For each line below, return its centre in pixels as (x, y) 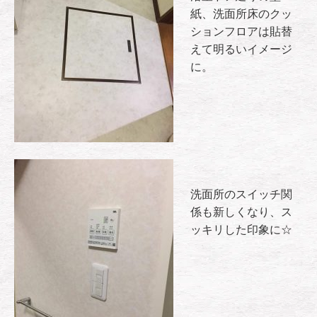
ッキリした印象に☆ (241, 230)
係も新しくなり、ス (241, 212)
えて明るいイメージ (241, 49)
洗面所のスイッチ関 (241, 194)
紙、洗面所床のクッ (241, 14)
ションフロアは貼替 (241, 31)
